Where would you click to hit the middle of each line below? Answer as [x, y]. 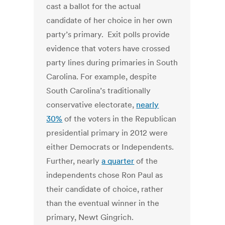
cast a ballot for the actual [94, 6]
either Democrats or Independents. [111, 147]
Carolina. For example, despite [102, 77]
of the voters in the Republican [120, 119]
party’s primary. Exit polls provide [108, 34]
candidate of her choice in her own [109, 20]
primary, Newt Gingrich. [90, 217]
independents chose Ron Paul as [105, 175]
